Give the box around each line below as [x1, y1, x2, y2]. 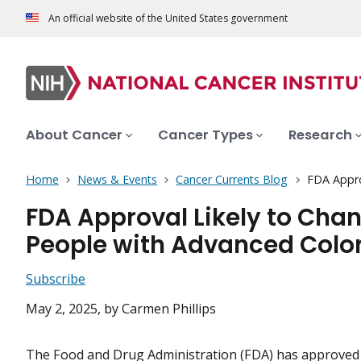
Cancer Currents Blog [176, 172, 288, 188]
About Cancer [26, 126, 122, 145]
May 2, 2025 [26, 300, 98, 318]
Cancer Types [158, 126, 253, 145]
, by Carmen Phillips [98, 300, 216, 318]
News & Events [77, 172, 158, 188]
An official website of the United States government [48, 11, 288, 26]
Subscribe [26, 270, 85, 288]
